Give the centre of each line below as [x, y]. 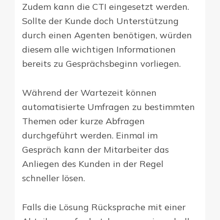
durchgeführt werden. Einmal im [90, 136]
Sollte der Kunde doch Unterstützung [100, 21]
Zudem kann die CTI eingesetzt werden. [106, 7]
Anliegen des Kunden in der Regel [93, 164]
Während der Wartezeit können [89, 93]
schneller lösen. [54, 178]
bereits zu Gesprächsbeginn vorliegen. [101, 64]
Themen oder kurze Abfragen [83, 121]
